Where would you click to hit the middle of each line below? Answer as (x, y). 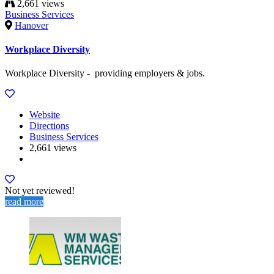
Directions (49, 126)
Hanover (31, 25)
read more (24, 202)
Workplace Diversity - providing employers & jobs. (105, 73)
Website (45, 115)
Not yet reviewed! (40, 191)
